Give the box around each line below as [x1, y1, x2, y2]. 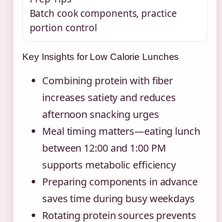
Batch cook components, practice [29, 6, 177, 20]
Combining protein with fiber [42, 73, 173, 87]
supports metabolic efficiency [42, 158, 176, 171]
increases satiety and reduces [42, 90, 176, 104]
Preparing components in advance [42, 174, 198, 188]
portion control [29, 21, 98, 34]
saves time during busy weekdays [42, 191, 195, 205]
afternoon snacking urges [42, 107, 159, 121]
